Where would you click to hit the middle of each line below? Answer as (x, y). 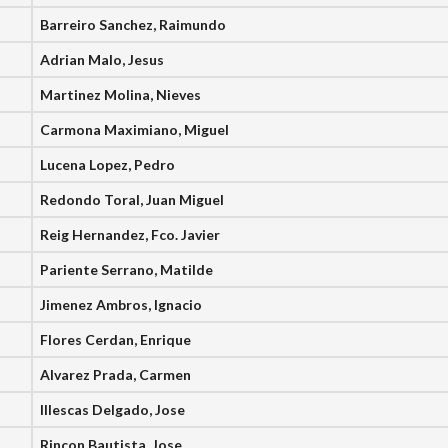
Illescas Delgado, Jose (113, 409)
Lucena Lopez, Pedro (108, 164)
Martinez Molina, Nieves (121, 94)
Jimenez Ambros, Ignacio (121, 304)
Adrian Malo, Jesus (102, 59)
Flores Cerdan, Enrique (116, 339)
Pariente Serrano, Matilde (127, 269)
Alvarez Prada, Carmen (116, 374)
